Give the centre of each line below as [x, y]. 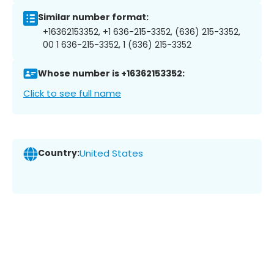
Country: [59, 153]
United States [111, 154]
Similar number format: [93, 17]
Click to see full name [72, 93]
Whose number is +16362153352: [111, 74]
